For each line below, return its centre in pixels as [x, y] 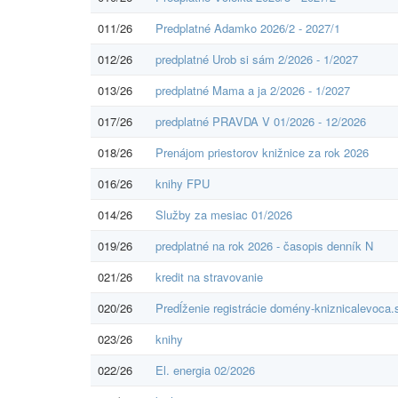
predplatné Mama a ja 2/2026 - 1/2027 [253, 90]
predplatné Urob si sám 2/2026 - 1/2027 [257, 59]
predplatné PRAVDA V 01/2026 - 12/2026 [261, 121]
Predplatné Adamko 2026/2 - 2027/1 [248, 28]
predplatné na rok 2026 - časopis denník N [264, 245]
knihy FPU [183, 183]
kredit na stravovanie [209, 276]
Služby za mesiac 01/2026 [224, 214]
